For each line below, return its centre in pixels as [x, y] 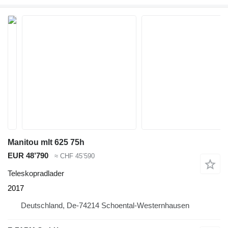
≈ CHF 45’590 [75, 156]
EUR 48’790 [28, 155]
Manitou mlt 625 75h [46, 142]
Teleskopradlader [36, 173]
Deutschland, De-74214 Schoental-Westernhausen [105, 205]
